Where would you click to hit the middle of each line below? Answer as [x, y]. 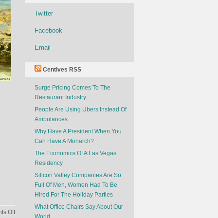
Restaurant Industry [60, 97]
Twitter [44, 13]
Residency [49, 163]
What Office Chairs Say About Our [79, 207]
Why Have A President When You [78, 131]
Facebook [48, 30]
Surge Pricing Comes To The [73, 88]
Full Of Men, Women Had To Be [76, 185]
